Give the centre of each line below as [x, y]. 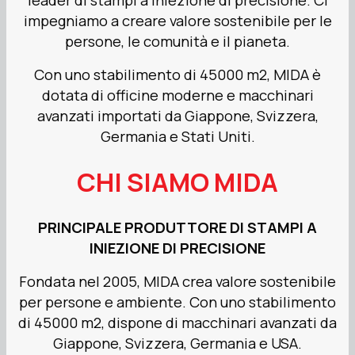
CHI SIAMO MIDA [177, 181]
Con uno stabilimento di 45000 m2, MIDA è [177, 75]
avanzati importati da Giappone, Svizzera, [177, 116]
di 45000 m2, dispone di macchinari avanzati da [177, 322]
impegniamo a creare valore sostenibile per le [177, 21]
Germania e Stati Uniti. [177, 137]
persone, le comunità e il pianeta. [177, 42]
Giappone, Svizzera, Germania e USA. [177, 343]
